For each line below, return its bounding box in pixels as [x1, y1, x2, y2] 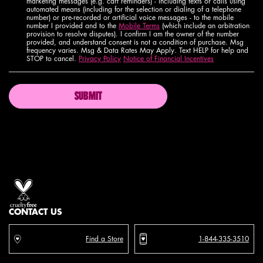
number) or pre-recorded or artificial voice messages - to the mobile [26, 12, 234, 22]
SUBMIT [74, 92, 102, 102]
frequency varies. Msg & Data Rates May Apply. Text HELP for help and [26, 45, 248, 55]
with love [9, 170, 36, 180]
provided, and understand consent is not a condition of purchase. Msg [26, 37, 244, 47]
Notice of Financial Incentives [123, 53, 214, 63]
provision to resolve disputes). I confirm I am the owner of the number [26, 29, 239, 39]
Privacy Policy [79, 53, 121, 63]
